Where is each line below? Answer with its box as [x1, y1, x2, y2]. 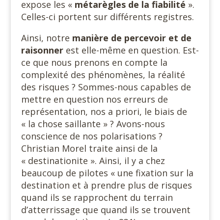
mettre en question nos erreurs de [21, 93, 168, 105]
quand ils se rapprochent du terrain [21, 192, 173, 203]
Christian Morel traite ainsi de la [21, 142, 158, 154]
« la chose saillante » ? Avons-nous [21, 118, 165, 130]
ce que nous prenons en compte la [21, 56, 167, 68]
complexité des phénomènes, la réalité [21, 69, 185, 81]
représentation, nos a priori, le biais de [21, 106, 187, 117]
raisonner [21, 44, 63, 56]
